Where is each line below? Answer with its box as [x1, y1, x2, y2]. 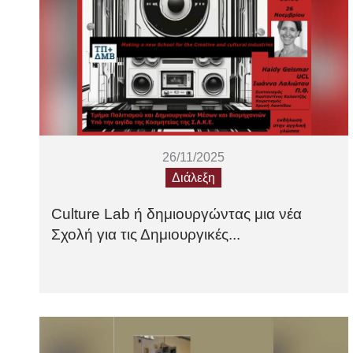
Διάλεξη [172, 171, 216, 185]
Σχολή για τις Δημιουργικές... [51, 226, 240, 243]
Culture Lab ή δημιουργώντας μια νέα [51, 206, 302, 223]
